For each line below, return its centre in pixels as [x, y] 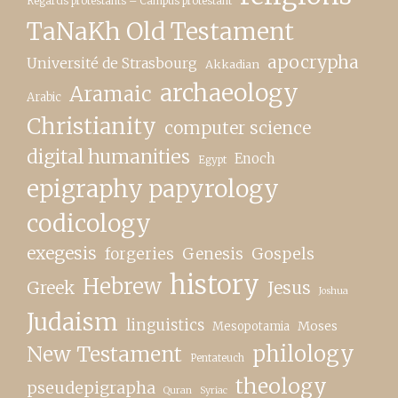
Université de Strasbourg [112, 63]
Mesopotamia [251, 326]
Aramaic [111, 94]
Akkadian [232, 64]
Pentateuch [217, 358]
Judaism [72, 322]
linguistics [165, 325]
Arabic [44, 97]
